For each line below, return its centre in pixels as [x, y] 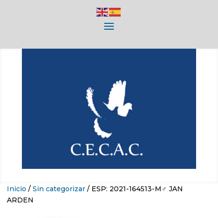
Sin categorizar [59, 189]
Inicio [17, 189]
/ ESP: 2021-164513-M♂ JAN [134, 189]
